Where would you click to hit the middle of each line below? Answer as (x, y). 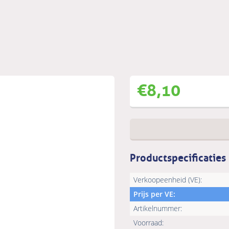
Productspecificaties (178, 157)
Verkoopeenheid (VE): (168, 180)
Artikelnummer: (158, 209)
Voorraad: (148, 223)
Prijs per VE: (154, 194)
